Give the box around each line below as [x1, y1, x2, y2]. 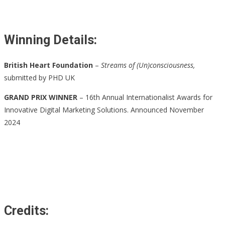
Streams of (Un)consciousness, [101, 60, 195, 70]
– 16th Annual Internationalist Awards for [77, 92, 212, 102]
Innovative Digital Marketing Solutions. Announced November [4, 105, 204, 115]
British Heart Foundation [4, 60, 93, 70]
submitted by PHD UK [4, 73, 87, 82]
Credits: [4, 203, 49, 218]
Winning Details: [4, 33, 97, 48]
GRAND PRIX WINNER [4, 92, 77, 102]
